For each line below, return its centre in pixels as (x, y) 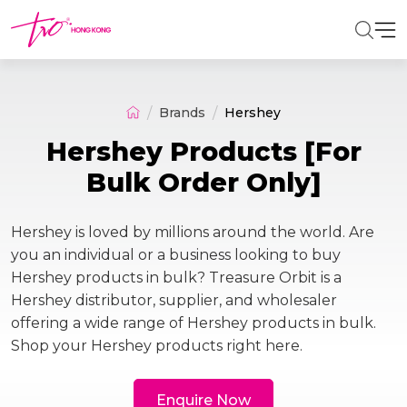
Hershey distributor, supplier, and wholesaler (174, 300)
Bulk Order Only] (203, 182)
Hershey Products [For (203, 151)
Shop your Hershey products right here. (157, 346)
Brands (182, 112)
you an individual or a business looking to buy (176, 255)
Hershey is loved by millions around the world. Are (193, 232)
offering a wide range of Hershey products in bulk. (194, 323)
